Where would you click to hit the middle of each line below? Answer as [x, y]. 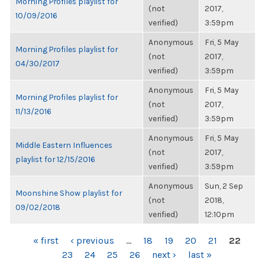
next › [164, 255]
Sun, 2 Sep [224, 186]
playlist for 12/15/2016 [55, 159]
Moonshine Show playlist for [69, 193]
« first [46, 240]
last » [200, 255]
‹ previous [92, 240]
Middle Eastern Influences [64, 145]
